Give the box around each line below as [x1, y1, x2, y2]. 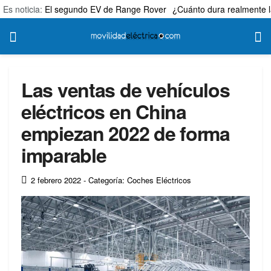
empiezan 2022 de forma [21, 119, 230, 147]
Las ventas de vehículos [21, 76, 230, 103]
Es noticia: [3, 3, 45, 15]
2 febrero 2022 [31, 174, 81, 186]
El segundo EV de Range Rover [45, 3, 166, 15]
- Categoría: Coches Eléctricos [83, 174, 191, 186]
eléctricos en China [21, 97, 186, 125]
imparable [21, 141, 106, 169]
